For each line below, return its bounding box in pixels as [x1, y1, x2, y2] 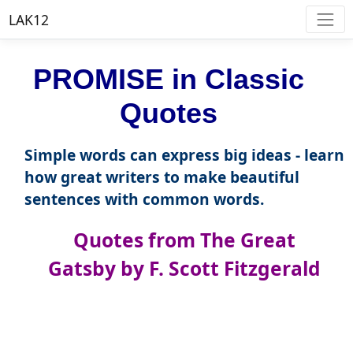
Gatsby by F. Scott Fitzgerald [47, 255, 321, 282]
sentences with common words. [24, 188, 264, 210]
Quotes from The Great [72, 227, 295, 254]
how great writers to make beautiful [24, 166, 299, 188]
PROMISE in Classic [32, 63, 304, 96]
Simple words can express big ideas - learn [24, 144, 344, 166]
